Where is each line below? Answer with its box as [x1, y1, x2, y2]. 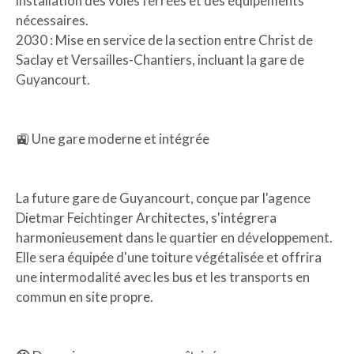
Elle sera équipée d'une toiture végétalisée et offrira [16, 248, 322, 265]
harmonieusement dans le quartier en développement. [16, 228, 333, 246]
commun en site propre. [16, 288, 153, 305]
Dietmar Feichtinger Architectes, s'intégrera [16, 209, 277, 226]
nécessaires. [16, 11, 88, 28]
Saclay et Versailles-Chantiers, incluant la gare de [16, 51, 304, 68]
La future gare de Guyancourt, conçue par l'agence [16, 189, 311, 206]
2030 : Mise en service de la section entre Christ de [16, 31, 313, 48]
